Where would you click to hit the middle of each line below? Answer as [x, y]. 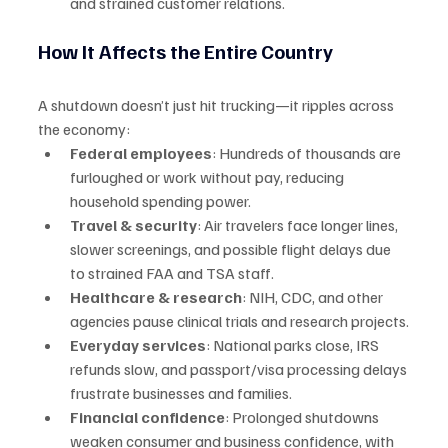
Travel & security [133, 225]
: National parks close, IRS [294, 345]
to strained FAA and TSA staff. [172, 273]
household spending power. [160, 201]
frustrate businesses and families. [181, 393]
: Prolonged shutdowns [303, 417]
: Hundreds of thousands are [308, 153]
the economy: [84, 129]
